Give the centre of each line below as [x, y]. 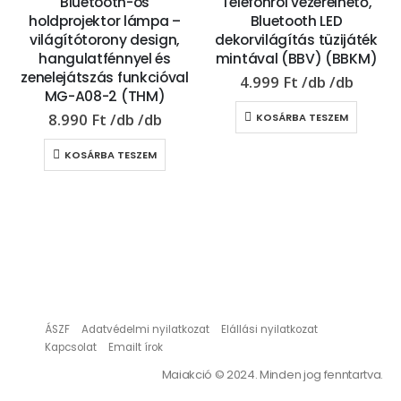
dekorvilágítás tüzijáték [296, 40]
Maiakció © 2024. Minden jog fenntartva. [272, 374]
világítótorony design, [105, 40]
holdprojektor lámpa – [105, 21]
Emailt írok [135, 347]
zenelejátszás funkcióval [105, 77]
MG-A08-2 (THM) [105, 96]
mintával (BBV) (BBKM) [296, 59]
